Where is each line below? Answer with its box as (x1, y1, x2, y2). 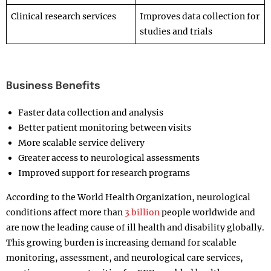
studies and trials (140, 26, 212, 38)
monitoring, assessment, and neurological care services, (6, 252, 243, 263)
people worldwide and (160, 207, 255, 218)
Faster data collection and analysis (18, 107, 163, 118)
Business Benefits (6, 81, 100, 91)
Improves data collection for (140, 11, 260, 22)
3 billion (125, 207, 160, 218)
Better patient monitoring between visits (18, 122, 191, 133)
